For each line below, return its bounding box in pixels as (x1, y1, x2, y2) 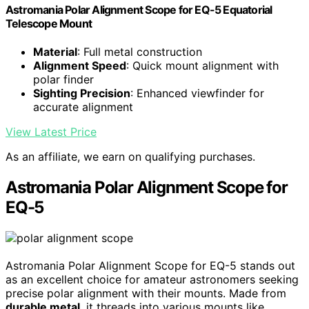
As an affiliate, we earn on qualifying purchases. (6, 150, 255, 164)
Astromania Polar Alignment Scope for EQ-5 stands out (6, 259, 295, 273)
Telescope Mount (6, 17, 92, 31)
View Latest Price (6, 125, 97, 139)
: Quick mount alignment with (126, 59, 279, 73)
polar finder (33, 72, 94, 87)
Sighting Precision (33, 86, 130, 101)
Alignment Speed (33, 59, 126, 73)
